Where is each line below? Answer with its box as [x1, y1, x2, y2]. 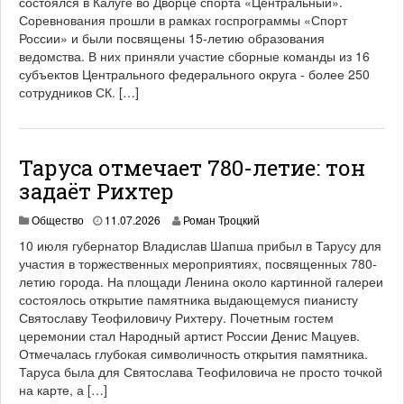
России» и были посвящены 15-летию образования [19, 29, 325, 47]
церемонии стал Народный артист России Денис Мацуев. [19, 326, 360, 344]
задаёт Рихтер [19, 177, 174, 206]
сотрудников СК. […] [19, 83, 139, 101]
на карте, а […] [19, 381, 107, 399]
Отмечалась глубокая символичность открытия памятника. [19, 344, 368, 363]
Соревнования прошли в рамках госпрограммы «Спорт [19, 11, 347, 29]
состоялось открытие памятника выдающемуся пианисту [19, 290, 358, 308]
